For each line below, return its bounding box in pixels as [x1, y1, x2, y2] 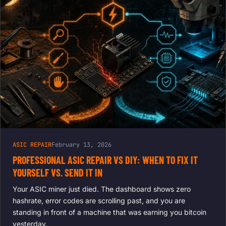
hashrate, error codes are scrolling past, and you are [13, 196, 185, 205]
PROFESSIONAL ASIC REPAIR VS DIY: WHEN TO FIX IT [13, 154, 198, 166]
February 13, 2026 [51, 141, 111, 149]
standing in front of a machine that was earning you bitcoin [13, 208, 206, 217]
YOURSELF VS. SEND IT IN [13, 166, 102, 179]
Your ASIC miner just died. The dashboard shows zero [13, 185, 191, 194]
